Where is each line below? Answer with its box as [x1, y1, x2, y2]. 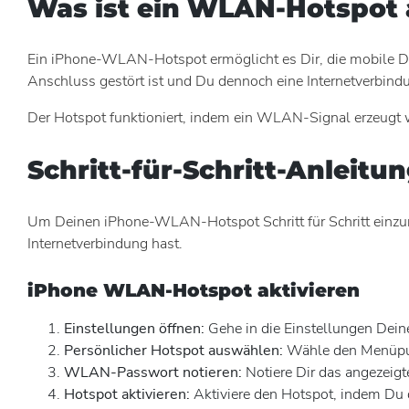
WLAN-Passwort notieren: [64, 362, 242, 383]
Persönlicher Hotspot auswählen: [64, 340, 283, 361]
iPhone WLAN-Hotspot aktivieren [27, 278, 360, 301]
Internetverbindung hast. [27, 233, 183, 254]
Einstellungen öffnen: [64, 318, 204, 339]
